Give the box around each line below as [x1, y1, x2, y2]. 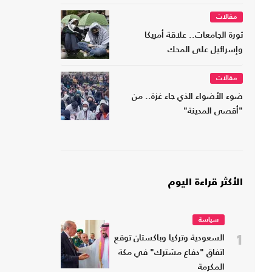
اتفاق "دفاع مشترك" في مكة [118, 249, 225, 257]
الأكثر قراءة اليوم [168, 178, 243, 188]
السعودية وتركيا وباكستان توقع [114, 234, 225, 243]
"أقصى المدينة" [183, 107, 243, 116]
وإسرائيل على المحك [168, 46, 243, 55]
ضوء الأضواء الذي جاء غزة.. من [132, 93, 243, 101]
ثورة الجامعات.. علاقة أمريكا [144, 32, 243, 40]
